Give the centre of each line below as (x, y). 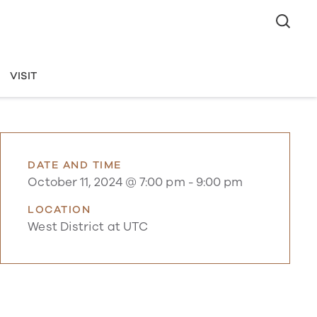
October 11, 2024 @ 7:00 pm (106, 183)
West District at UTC (88, 227)
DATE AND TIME (75, 165)
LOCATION (59, 209)
